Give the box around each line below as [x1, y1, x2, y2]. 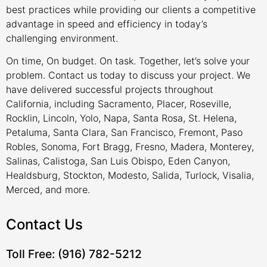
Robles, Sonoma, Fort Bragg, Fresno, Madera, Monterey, [6, 141, 254, 153]
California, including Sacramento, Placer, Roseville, [6, 98, 231, 110]
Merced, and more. [6, 184, 90, 196]
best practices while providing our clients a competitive [6, 4, 256, 16]
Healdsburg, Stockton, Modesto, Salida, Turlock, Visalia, [6, 169, 254, 182]
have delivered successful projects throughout [6, 83, 213, 96]
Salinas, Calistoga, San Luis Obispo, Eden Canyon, [6, 155, 230, 167]
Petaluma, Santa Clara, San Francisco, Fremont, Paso [6, 126, 243, 139]
